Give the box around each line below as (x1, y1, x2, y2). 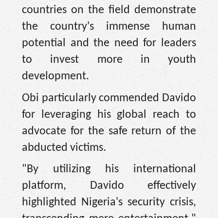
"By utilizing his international (22, 163, 196, 176)
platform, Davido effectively (22, 180, 196, 192)
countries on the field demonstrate (22, 4, 196, 16)
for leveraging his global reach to (22, 109, 196, 121)
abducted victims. (22, 142, 106, 154)
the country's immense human (22, 21, 196, 33)
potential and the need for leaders (22, 37, 196, 49)
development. (22, 71, 89, 82)
